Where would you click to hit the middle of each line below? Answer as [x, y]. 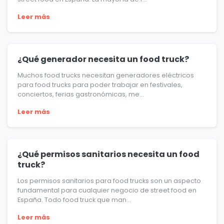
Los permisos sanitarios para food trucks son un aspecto [109, 181]
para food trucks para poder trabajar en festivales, [100, 85]
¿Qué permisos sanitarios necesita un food [108, 154]
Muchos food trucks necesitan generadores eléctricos [106, 75]
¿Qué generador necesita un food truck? [103, 59]
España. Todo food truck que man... [74, 200]
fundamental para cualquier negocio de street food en [107, 190]
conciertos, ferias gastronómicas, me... [81, 94]
